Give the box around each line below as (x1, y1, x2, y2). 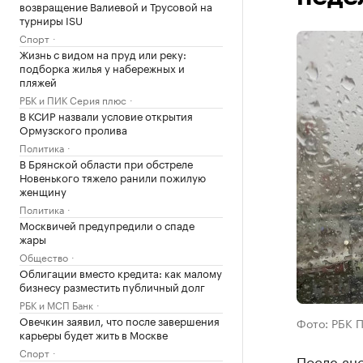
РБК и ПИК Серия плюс (19, 92, 126, 107)
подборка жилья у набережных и (19, 59, 185, 75)
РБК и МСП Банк (19, 297, 93, 312)
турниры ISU (19, 11, 83, 28)
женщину (19, 182, 66, 199)
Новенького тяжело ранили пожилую (19, 169, 206, 185)
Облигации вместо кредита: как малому (19, 264, 222, 280)
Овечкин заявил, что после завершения (19, 312, 220, 328)
